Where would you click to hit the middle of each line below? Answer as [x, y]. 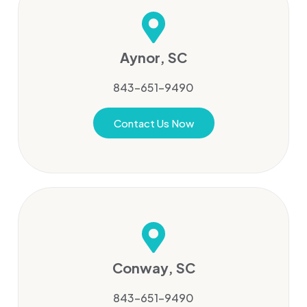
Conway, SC [153, 267]
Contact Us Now [153, 123]
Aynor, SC [153, 58]
